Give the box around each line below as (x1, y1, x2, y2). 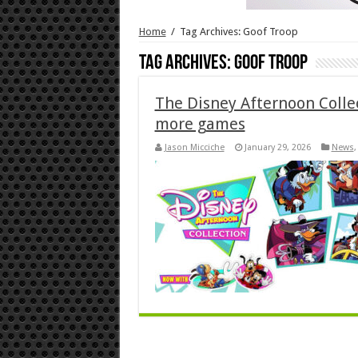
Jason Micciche (164, 141, 225, 153)
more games (154, 113, 245, 133)
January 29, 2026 (244, 141, 311, 153)
